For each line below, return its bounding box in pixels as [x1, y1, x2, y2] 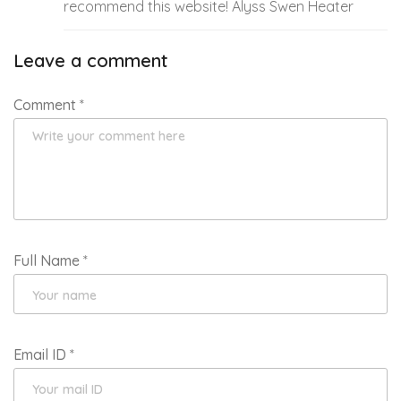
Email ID [13, 345, 70, 363]
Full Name [13, 251, 83, 269]
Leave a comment [13, 48, 168, 72]
